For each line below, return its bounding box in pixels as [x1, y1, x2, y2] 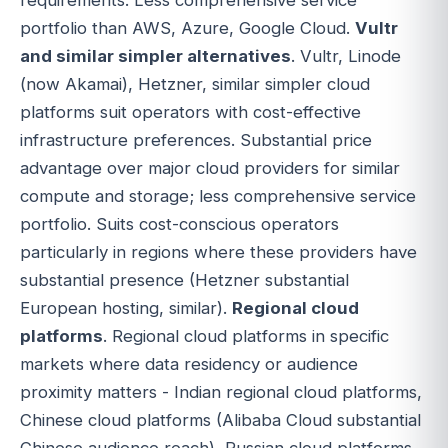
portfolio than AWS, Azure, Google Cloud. [20, 17, 355, 38]
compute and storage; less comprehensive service [20, 185, 416, 206]
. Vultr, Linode [291, 45, 401, 66]
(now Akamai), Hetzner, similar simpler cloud [20, 73, 370, 94]
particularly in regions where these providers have [20, 241, 417, 262]
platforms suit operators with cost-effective [20, 101, 361, 122]
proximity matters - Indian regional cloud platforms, [20, 381, 422, 402]
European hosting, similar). [20, 297, 232, 318]
